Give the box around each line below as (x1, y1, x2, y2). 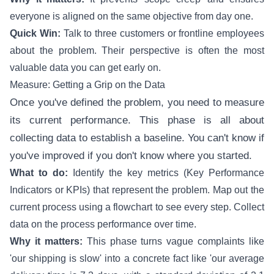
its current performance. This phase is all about (10, 114, 264, 126)
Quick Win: (10, 28, 61, 39)
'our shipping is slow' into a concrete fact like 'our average (10, 253, 264, 264)
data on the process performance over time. (10, 219, 196, 229)
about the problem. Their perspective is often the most (10, 45, 264, 56)
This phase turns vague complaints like (82, 236, 264, 246)
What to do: (10, 168, 68, 178)
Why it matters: (10, 236, 83, 246)
